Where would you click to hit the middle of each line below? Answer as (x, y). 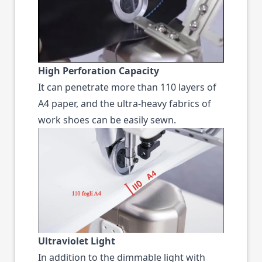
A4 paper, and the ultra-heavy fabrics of (125, 103)
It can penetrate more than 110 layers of (127, 87)
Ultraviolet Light (77, 241)
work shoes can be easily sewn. (107, 120)
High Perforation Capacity (99, 70)
